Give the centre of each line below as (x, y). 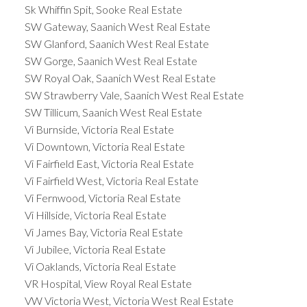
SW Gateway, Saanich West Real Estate (117, 27)
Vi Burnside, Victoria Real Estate (99, 130)
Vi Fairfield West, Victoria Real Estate (111, 181)
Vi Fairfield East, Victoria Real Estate (109, 164)
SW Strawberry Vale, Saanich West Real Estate (134, 95)
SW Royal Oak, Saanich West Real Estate (120, 78)
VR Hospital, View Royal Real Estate (108, 284)
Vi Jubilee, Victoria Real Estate (95, 249)
